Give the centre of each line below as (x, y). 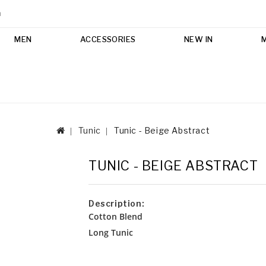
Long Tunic (111, 233)
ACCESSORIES (108, 39)
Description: (117, 203)
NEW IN (198, 39)
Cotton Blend (115, 216)
